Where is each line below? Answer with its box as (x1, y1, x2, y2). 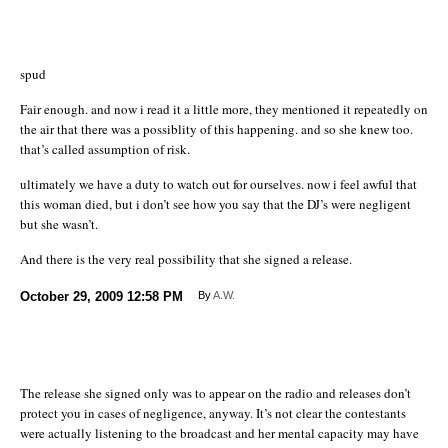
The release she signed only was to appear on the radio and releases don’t (20, 383, 411, 402)
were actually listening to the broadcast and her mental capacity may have (20, 423, 419, 442)
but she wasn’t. (20, 214, 98, 233)
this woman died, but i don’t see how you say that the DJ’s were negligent (20, 194, 411, 213)
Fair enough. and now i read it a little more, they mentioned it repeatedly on (20, 99, 428, 118)
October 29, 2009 (20, 288, 123, 304)
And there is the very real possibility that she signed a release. (20, 249, 352, 268)
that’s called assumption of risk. (20, 139, 190, 158)
